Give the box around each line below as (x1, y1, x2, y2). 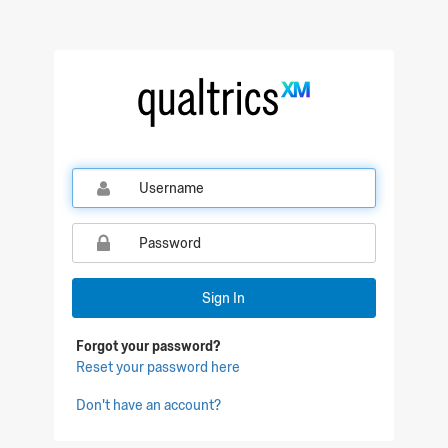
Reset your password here (76, 358, 241, 376)
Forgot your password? (76, 337, 221, 355)
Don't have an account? (76, 395, 222, 414)
